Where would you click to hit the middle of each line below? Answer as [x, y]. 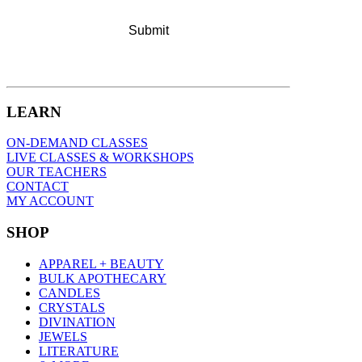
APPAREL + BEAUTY [101, 263]
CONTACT [38, 187]
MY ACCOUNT [50, 201]
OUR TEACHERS [57, 172]
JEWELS [63, 336]
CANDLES [69, 293]
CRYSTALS [72, 307]
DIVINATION [77, 322]
